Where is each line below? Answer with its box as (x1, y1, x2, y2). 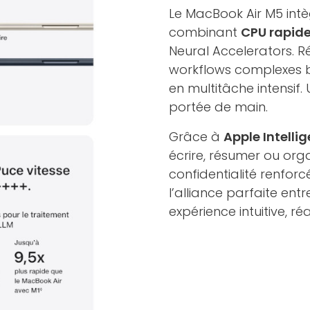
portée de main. (169, 98, 268, 116)
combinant (169, 23, 241, 41)
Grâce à (169, 127, 224, 145)
